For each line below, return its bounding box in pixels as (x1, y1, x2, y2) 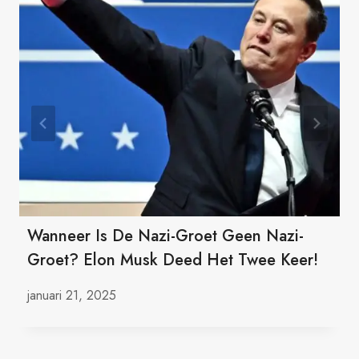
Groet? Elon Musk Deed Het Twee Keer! (27, 248, 318, 272)
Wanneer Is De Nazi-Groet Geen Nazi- (27, 224, 304, 248)
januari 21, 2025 (27, 286, 116, 305)
